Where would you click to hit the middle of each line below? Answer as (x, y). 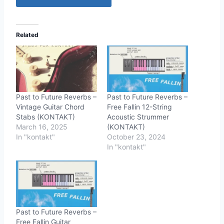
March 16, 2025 (42, 127)
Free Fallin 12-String (139, 107)
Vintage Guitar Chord (50, 107)
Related (27, 35)
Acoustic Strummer (138, 117)
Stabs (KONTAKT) (45, 117)
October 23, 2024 (136, 137)
